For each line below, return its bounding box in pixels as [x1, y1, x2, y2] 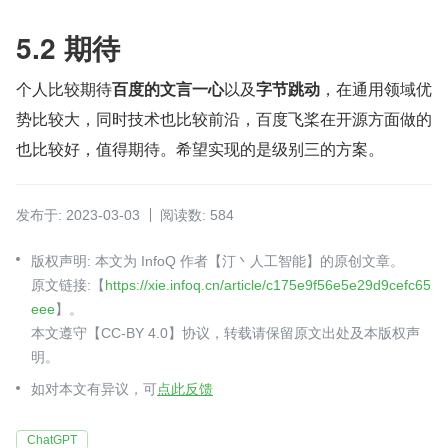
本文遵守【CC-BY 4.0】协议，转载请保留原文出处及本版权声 [31, 324, 420, 341]
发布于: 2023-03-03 [16, 206, 140, 223]
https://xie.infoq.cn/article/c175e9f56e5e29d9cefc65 [105, 276, 431, 293]
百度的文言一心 [112, 76, 224, 100]
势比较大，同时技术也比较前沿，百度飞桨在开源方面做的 [16, 106, 432, 130]
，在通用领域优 [320, 76, 432, 100]
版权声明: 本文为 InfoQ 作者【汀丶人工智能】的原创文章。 [31, 252, 404, 269]
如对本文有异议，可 [31, 380, 157, 397]
